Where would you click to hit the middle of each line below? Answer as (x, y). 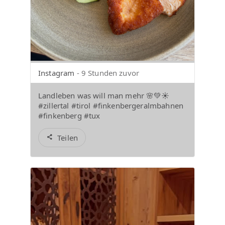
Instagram (57, 73)
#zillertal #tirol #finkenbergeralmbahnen (111, 105)
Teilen (68, 137)
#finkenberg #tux (69, 115)
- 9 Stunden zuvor (108, 73)
